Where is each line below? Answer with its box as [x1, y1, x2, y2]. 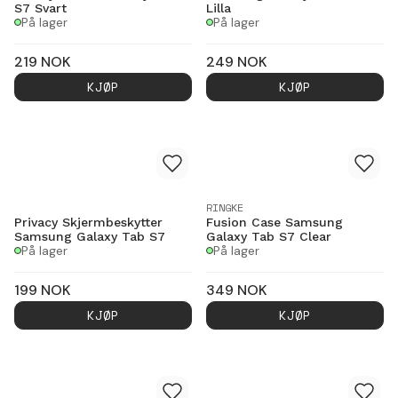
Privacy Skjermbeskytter [14, 214, 163, 229]
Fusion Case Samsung [206, 214, 343, 229]
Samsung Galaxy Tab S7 [14, 228, 165, 243]
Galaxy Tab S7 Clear [206, 228, 331, 243]
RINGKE [206, 199, 243, 215]
